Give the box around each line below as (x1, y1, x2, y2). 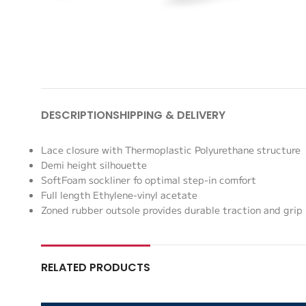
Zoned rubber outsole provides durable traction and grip (41, 203, 303, 217)
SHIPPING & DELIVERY (113, 107, 225, 124)
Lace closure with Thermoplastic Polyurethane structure (41, 143, 301, 157)
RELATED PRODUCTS (41, 260, 150, 276)
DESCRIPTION (41, 107, 113, 124)
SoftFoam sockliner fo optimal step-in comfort (41, 173, 256, 187)
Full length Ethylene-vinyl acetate (41, 188, 197, 202)
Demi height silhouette (41, 158, 147, 172)
